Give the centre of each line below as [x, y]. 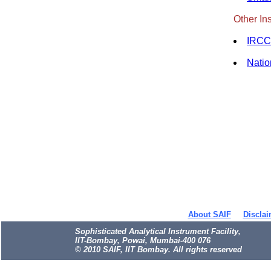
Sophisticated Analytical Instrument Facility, [158, 231]
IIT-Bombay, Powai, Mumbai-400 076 [143, 240]
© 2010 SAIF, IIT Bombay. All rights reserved [158, 250]
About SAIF [209, 214]
